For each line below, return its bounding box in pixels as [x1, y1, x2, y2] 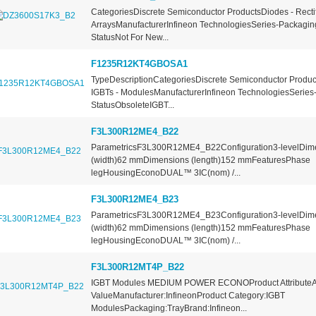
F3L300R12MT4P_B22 [90, 262, 184, 273]
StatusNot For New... [90, 32, 169, 43]
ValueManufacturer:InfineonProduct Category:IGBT [90, 291, 285, 301]
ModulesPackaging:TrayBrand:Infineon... [90, 303, 247, 314]
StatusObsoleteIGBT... [90, 100, 174, 111]
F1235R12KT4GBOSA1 [90, 59, 188, 70]
